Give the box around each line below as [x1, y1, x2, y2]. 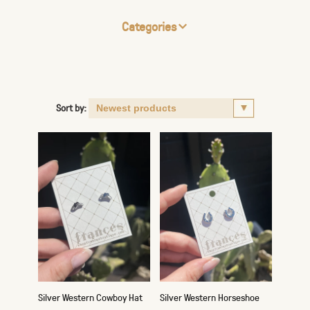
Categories [121, 18, 176, 35]
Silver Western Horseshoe [160, 291, 259, 304]
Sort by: [55, 101, 86, 114]
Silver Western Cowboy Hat [38, 291, 143, 304]
